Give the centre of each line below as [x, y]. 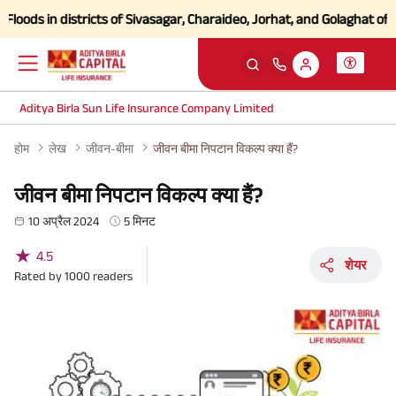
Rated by [39, 275]
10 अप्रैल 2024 [64, 221]
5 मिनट [140, 221]
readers [111, 275]
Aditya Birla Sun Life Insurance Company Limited [147, 108]
